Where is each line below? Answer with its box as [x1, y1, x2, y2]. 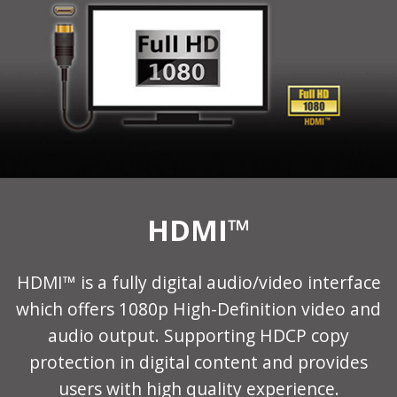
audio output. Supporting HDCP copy [48, 323, 349, 348]
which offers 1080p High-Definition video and [16, 297, 381, 322]
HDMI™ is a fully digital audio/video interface [16, 270, 381, 295]
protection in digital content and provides [29, 350, 368, 375]
